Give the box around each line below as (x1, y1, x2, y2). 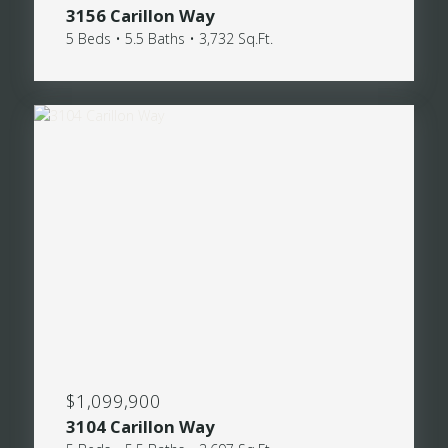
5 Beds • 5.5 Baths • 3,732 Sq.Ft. (66, 29, 274, 48)
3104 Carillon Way (66, 415, 216, 438)
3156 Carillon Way (66, 4, 216, 27)
